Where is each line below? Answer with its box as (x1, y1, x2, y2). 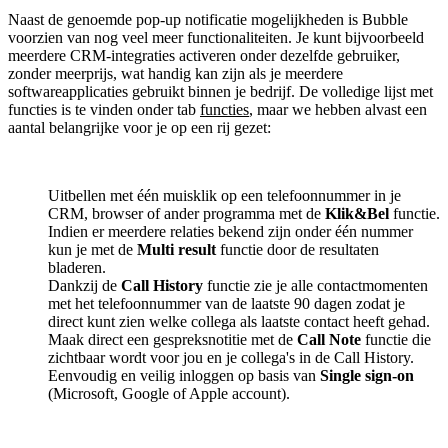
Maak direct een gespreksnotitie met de (48, 331, 297, 349)
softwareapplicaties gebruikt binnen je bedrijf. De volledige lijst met (8, 83, 433, 101)
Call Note (297, 331, 361, 349)
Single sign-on (320, 367, 414, 385)
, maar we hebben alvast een (249, 101, 427, 119)
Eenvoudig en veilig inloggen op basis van (48, 367, 320, 385)
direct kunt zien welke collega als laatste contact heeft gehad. (48, 313, 430, 331)
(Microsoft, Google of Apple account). (48, 385, 294, 403)
